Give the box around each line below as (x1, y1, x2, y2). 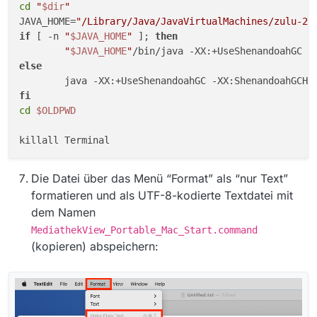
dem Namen (31, 205, 96, 220)
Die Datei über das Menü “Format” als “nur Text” (31, 171, 288, 186)
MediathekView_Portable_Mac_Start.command (31, 224, 258, 236)
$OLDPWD (36, 105, 76, 117)
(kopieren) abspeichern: (31, 239, 158, 254)
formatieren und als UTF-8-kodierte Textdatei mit (31, 188, 293, 203)
